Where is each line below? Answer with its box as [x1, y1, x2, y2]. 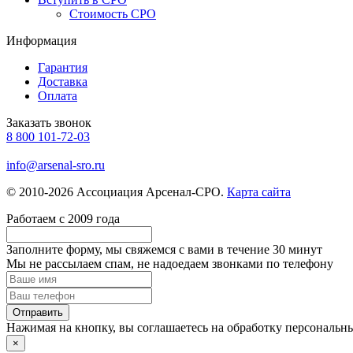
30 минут [273, 242, 322, 256]
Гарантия [38, 60, 87, 74]
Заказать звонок [6, 115, 91, 129]
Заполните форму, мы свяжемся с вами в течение [6, 242, 273, 256]
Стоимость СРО [69, 6, 156, 20]
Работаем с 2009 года [6, 211, 120, 225]
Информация [6, 33, 76, 47]
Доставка [38, 74, 87, 88]
